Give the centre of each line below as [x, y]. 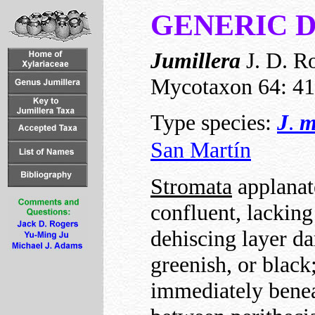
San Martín [201, 150]
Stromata [191, 186]
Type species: [214, 123]
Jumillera [195, 60]
